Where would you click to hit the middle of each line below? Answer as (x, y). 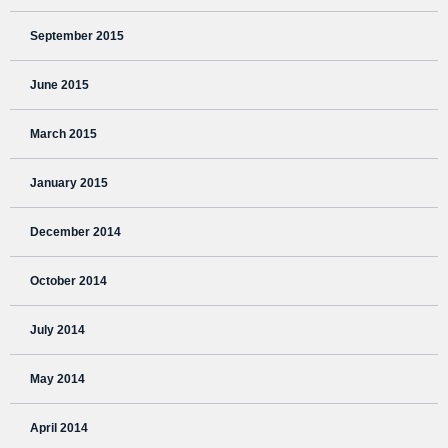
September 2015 (77, 36)
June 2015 (59, 85)
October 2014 (68, 281)
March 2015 (63, 134)
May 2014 (57, 379)
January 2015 (69, 183)
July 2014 (57, 330)
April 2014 (59, 428)
